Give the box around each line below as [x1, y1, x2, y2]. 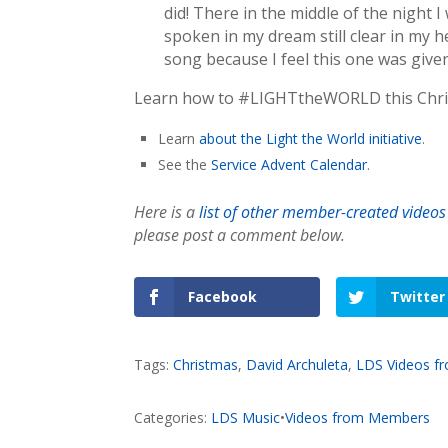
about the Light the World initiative [199, 128, 423, 148]
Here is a [134, 200, 200, 223]
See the [158, 154, 212, 174]
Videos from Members [285, 407, 431, 427]
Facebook [188, 286, 258, 306]
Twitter [390, 286, 446, 306]
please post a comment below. [134, 223, 346, 246]
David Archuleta [246, 354, 349, 374]
